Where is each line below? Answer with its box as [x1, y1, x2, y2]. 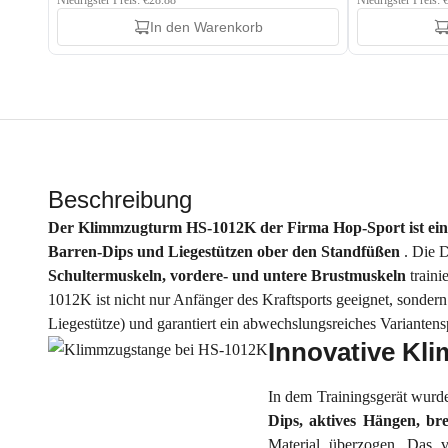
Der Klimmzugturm [48, 219, 186, 236]
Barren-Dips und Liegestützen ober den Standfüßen [48, 243, 404, 260]
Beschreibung [48, 186, 192, 213]
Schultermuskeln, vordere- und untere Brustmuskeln [48, 267, 410, 284]
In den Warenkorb [149, 19, 263, 35]
